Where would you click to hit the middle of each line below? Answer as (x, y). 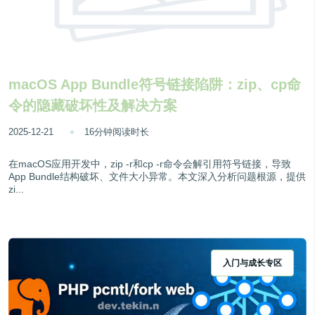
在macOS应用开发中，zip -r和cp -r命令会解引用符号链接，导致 (150, 164)
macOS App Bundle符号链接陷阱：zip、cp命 (155, 85)
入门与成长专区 (252, 263)
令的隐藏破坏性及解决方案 (93, 106)
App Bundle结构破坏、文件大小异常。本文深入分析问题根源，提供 (157, 177)
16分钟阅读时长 (117, 132)
